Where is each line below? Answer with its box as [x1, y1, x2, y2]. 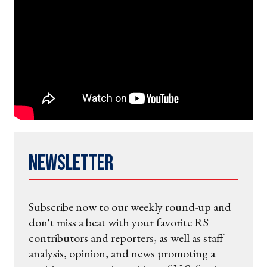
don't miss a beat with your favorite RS [29, 214, 209, 230]
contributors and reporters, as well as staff [29, 229, 223, 246]
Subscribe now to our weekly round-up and [29, 198, 231, 215]
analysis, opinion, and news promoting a [29, 245, 215, 261]
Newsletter [29, 150, 113, 176]
